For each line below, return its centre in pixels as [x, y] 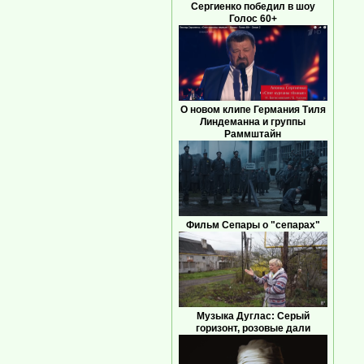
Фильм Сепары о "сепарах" [253, 225]
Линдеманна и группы [253, 121]
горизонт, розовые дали [253, 328]
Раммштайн [253, 134]
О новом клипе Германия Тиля [253, 109]
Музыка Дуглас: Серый [253, 316]
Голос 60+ [253, 18]
